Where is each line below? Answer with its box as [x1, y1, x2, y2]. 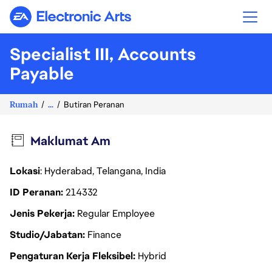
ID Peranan [10, 186, 63, 199]
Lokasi [10, 165, 40, 177]
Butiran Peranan [64, 99, 124, 110]
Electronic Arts [69, 15, 135, 28]
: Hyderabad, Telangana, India [40, 165, 168, 177]
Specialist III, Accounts [10, 43, 196, 65]
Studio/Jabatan [10, 228, 85, 241]
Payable [10, 63, 74, 84]
